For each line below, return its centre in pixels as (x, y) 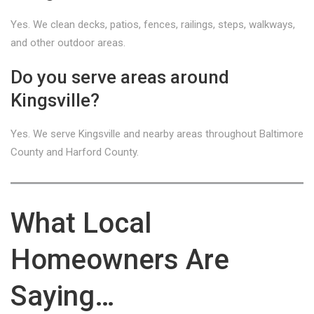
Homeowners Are (120, 260)
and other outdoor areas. (68, 43)
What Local (81, 223)
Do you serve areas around (120, 77)
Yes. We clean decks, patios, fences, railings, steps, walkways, (153, 25)
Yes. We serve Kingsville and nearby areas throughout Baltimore (157, 134)
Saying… (63, 296)
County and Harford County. (75, 152)
